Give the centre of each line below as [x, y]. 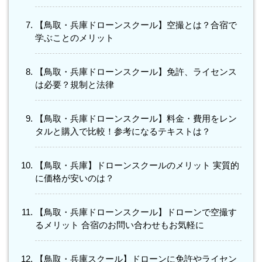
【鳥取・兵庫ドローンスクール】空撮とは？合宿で [136, 25]
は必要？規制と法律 [75, 85]
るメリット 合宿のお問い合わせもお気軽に [120, 225]
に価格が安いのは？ [75, 178]
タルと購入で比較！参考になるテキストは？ [123, 132]
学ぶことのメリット [75, 38]
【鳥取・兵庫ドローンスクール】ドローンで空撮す [136, 212]
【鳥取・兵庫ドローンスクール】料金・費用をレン [136, 119]
